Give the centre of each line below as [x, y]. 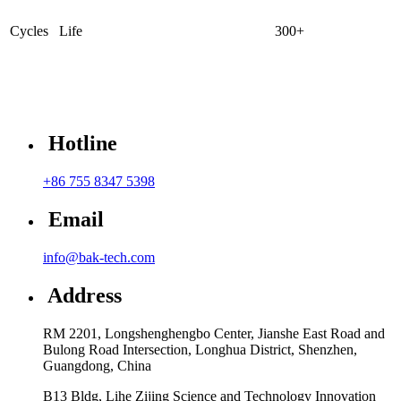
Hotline [80, 144]
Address [82, 295]
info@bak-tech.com [99, 257]
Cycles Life [46, 31]
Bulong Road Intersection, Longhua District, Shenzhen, [200, 349]
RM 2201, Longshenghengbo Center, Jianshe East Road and [214, 333]
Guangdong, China [97, 365]
